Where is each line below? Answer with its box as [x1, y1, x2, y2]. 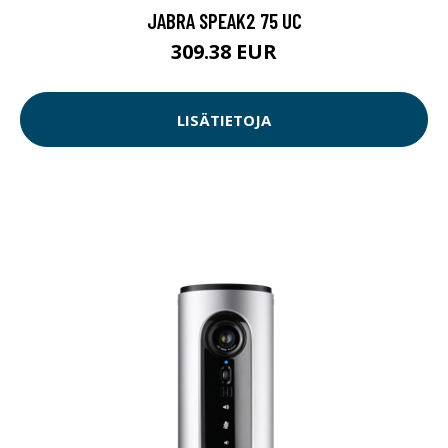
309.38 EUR [171, 38, 277, 66]
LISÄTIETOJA [177, 109, 271, 130]
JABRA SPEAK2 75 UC [146, 8, 302, 34]
